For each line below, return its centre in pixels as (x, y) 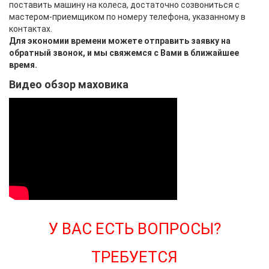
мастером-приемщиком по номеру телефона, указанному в (127, 17)
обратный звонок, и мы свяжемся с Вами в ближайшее (124, 53)
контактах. (31, 29)
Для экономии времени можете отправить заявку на (120, 41)
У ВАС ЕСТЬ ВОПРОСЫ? (134, 228)
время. (23, 65)
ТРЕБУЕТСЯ (134, 257)
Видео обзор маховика (69, 84)
